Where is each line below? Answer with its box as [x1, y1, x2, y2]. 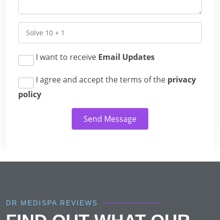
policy [18, 89, 41, 100]
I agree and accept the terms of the [34, 74, 167, 85]
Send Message [83, 113, 137, 124]
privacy [167, 74, 196, 85]
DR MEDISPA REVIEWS [6, 199, 98, 207]
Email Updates [98, 52, 155, 62]
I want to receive [34, 52, 98, 62]
